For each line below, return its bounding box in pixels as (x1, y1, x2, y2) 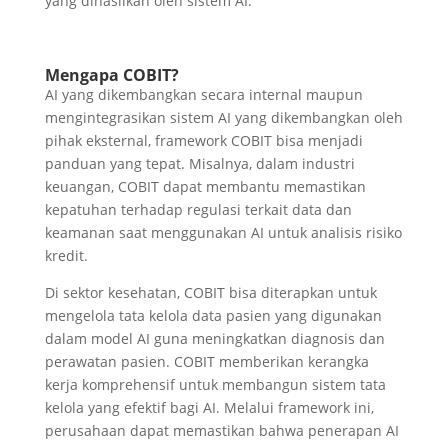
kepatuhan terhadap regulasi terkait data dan (44, 199, 352, 219)
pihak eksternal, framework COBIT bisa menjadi (44, 130, 363, 150)
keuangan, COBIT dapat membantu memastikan (44, 176, 366, 196)
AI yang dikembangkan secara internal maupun (44, 84, 363, 104)
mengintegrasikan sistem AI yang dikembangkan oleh (44, 107, 403, 127)
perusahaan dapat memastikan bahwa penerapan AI (44, 420, 399, 440)
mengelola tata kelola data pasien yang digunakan (44, 305, 382, 325)
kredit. (44, 245, 92, 265)
